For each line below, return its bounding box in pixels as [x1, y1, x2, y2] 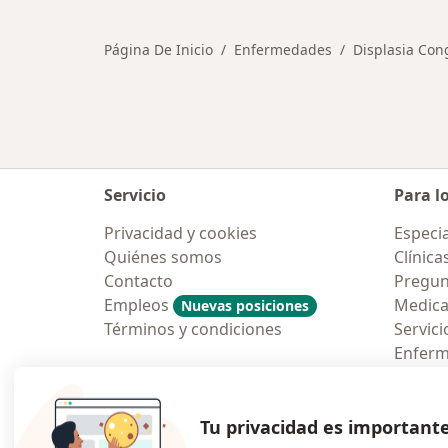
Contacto [104, 270, 173, 292]
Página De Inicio [104, 40, 213, 60]
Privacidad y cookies [104, 222, 257, 244]
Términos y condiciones [104, 318, 282, 340]
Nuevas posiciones [181, 296, 309, 315]
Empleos [104, 294, 173, 316]
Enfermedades [234, 40, 332, 60]
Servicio [104, 184, 166, 206]
